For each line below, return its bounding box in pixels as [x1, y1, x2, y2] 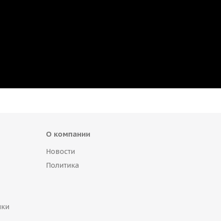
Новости [46, 147, 75, 156]
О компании [46, 129, 90, 139]
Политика [46, 161, 79, 170]
